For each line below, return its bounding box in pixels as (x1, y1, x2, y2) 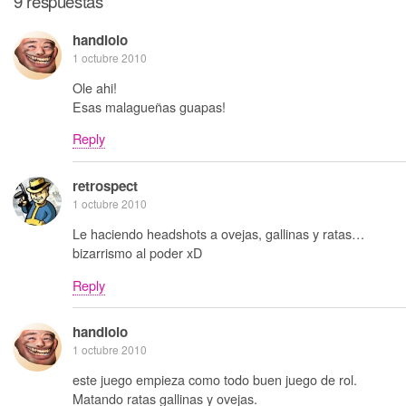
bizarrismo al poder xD (72, 243, 202, 263)
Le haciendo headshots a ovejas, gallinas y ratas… (72, 224, 364, 244)
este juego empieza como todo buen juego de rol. (72, 370, 357, 390)
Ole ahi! (72, 77, 117, 97)
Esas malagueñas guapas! (72, 96, 226, 116)
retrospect (72, 175, 138, 196)
